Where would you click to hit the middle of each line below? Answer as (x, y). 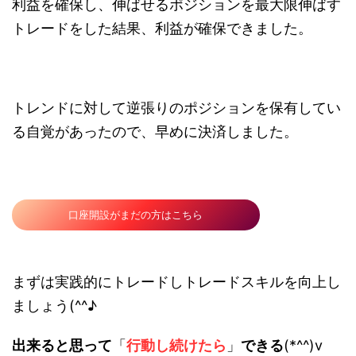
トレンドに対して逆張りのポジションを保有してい (176, 108)
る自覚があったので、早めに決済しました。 (155, 132)
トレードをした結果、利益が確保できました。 (162, 29)
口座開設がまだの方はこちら (136, 214)
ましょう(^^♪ (54, 306)
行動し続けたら (176, 346)
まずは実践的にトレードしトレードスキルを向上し (176, 282)
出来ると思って (62, 346)
